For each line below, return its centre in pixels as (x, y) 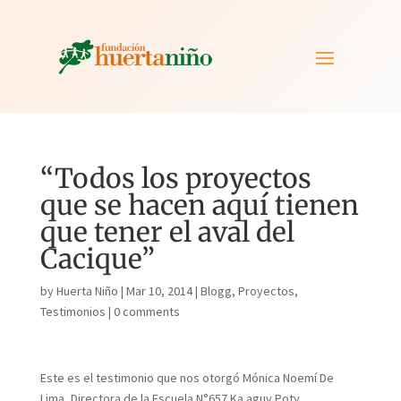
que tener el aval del (167, 231)
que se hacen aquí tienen (199, 205)
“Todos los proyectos (175, 178)
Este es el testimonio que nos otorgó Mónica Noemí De (187, 377)
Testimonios (73, 311)
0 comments (146, 311)
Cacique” (97, 258)
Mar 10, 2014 (159, 290)
